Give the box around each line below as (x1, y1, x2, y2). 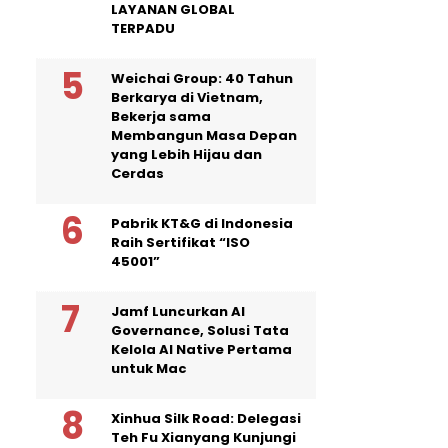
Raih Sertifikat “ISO (111, 232, 250, 252)
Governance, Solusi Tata (111, 320, 289, 340)
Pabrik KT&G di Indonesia (111, 213, 293, 233)
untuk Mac (111, 358, 187, 378)
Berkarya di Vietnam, (111, 87, 263, 107)
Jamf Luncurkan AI (111, 301, 245, 321)
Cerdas (111, 163, 164, 183)
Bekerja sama (111, 106, 211, 126)
